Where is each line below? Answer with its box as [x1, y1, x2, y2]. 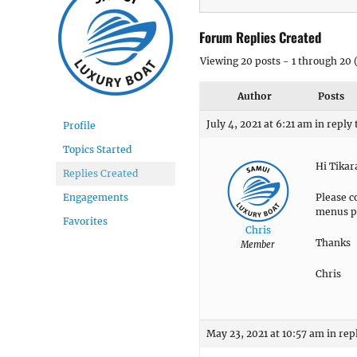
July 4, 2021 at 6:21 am [206, 117, 312, 130]
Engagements [63, 191, 128, 203]
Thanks [316, 236, 351, 249]
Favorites [63, 215, 108, 227]
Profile [63, 120, 96, 131]
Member [241, 238, 275, 250]
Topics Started [63, 143, 131, 155]
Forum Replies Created [199, 26, 321, 47]
